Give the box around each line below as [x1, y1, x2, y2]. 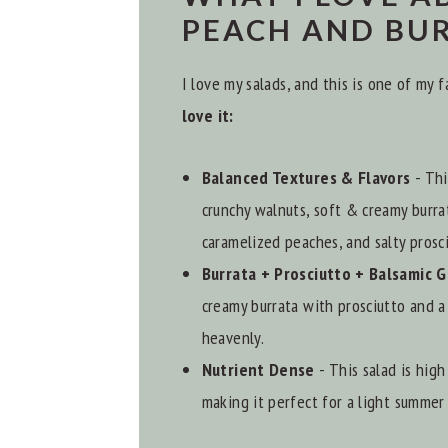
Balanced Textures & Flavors [201, 166, 411, 190]
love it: [181, 104, 234, 128]
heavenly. [201, 326, 264, 350]
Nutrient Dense [201, 358, 320, 382]
